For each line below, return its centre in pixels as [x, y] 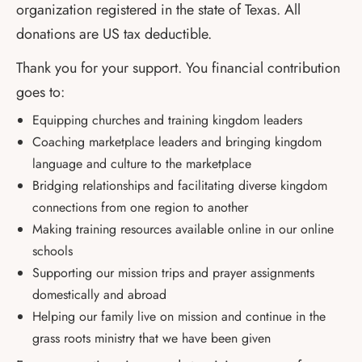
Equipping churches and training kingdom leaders [167, 120]
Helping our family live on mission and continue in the [179, 316]
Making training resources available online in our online [183, 229]
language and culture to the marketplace [142, 164]
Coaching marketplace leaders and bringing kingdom [177, 142]
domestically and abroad [99, 295]
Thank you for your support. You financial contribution [178, 68]
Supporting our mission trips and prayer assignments [173, 273]
